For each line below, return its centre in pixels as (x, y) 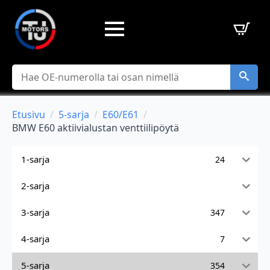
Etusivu (29, 114)
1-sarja (35, 159)
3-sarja (35, 212)
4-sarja (35, 239)
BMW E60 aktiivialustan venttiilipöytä (96, 127)
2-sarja (35, 186)
